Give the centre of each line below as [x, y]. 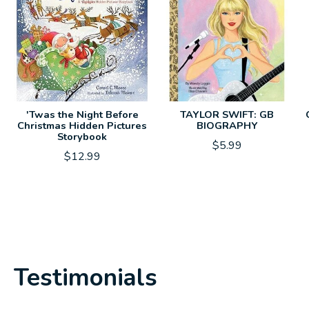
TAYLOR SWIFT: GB [227, 114]
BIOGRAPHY [227, 125]
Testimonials [86, 277]
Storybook [82, 136]
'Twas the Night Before [82, 114]
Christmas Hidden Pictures [82, 125]
